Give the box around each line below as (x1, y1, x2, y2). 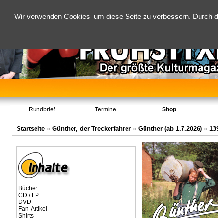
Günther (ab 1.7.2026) (138, 125, 202, 132)
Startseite (16, 125, 45, 132)
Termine (94, 106, 116, 113)
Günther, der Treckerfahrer (52, 125, 131, 132)
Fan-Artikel (18, 205, 47, 212)
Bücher (18, 185, 37, 192)
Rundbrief (28, 106, 55, 113)
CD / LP (18, 192, 39, 199)
